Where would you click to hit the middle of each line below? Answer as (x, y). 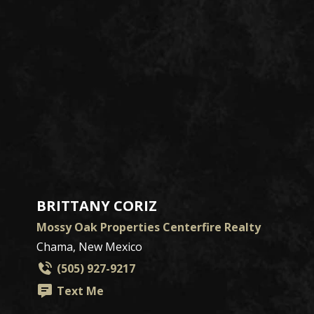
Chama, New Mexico (89, 247)
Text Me (80, 291)
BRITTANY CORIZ (97, 206)
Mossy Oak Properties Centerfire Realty (149, 227)
